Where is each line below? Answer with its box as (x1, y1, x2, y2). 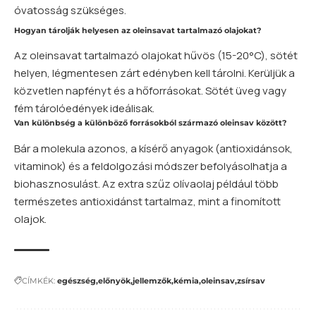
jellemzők (133, 275, 171, 286)
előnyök (98, 275, 130, 286)
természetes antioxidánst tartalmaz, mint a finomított (14, 193, 281, 209)
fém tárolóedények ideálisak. (14, 101, 154, 116)
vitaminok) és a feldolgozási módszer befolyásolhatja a (14, 158, 287, 174)
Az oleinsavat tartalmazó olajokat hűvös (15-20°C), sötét (14, 48, 298, 63)
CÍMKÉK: (22, 275, 55, 286)
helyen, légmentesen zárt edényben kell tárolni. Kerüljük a (14, 66, 295, 81)
